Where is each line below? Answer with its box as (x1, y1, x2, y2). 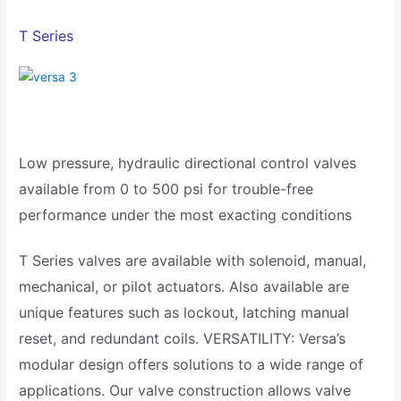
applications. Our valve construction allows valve (19, 380, 352, 399)
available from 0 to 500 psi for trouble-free (19, 180, 314, 198)
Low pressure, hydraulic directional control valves (19, 154, 357, 172)
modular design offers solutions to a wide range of (19, 354, 364, 373)
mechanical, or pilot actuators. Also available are (19, 277, 350, 295)
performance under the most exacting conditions (19, 206, 353, 224)
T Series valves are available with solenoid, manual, (19, 251, 367, 269)
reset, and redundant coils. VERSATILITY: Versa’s (19, 328, 346, 347)
